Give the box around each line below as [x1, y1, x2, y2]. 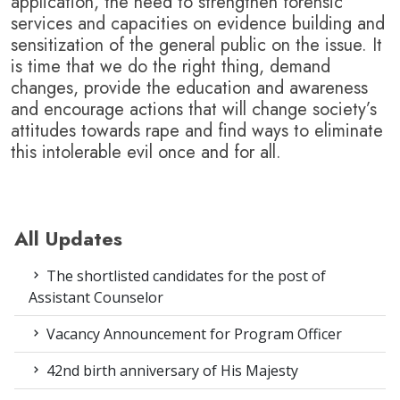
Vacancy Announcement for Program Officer [43, 324, 342, 345]
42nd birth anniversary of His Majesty [43, 361, 298, 381]
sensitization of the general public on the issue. [11, 32, 372, 59]
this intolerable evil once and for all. [11, 139, 281, 166]
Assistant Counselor [29, 287, 163, 308]
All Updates [14, 225, 122, 254]
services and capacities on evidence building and [11, 11, 385, 37]
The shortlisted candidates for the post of [43, 266, 326, 287]
